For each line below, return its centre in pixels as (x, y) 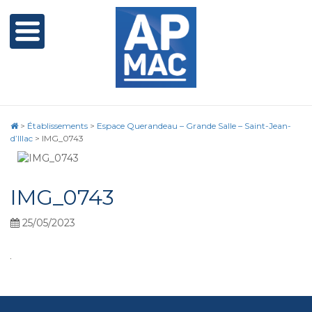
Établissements (57, 126)
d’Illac (22, 138)
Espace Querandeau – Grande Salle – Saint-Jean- (194, 126)
